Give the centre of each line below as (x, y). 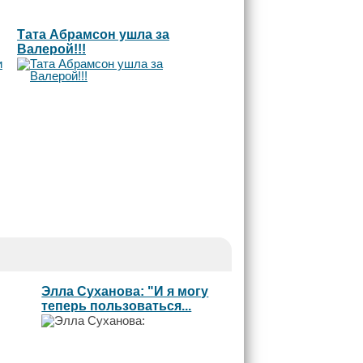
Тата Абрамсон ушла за (93, 34)
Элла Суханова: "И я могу (125, 291)
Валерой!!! (51, 49)
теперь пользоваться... (117, 305)
